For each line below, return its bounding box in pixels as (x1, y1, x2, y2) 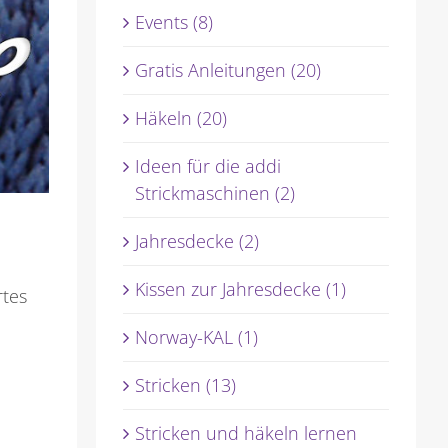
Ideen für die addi (134, 154, 281, 179)
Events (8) (134, 10, 213, 35)
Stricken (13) (134, 373, 236, 398)
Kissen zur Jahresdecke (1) (134, 277, 346, 302)
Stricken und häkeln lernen (134, 421, 357, 446)
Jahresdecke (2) (134, 229, 259, 254)
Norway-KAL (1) (134, 325, 258, 350)
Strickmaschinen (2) (134, 181, 295, 206)
